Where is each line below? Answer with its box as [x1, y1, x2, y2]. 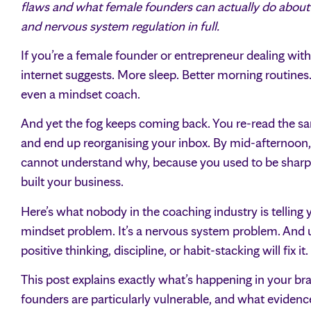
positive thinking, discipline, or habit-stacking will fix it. [21, 242, 308, 258]
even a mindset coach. [21, 85, 140, 102]
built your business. [21, 174, 124, 190]
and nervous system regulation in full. [21, 17, 219, 34]
